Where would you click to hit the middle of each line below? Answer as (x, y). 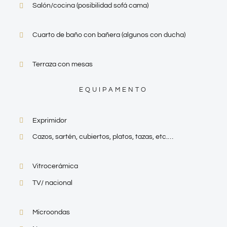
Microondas (51, 212)
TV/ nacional (52, 183)
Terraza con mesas (62, 64)
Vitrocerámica (55, 166)
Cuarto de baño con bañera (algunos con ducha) (109, 35)
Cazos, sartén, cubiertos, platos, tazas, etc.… (103, 137)
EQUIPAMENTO (113, 89)
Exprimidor (49, 120)
